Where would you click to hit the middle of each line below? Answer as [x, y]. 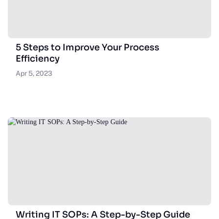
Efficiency [38, 59]
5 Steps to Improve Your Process [88, 47]
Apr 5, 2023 [34, 73]
